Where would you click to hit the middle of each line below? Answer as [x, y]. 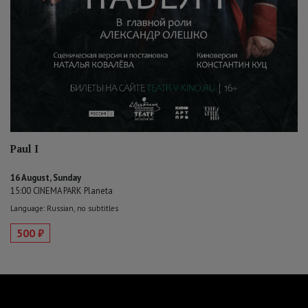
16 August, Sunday [46, 177]
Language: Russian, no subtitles [64, 208]
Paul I [24, 148]
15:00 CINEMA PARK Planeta [62, 190]
